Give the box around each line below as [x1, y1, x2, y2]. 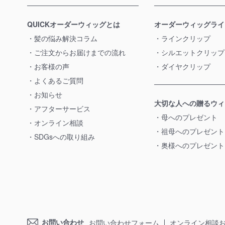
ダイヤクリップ [161, 61, 211, 71]
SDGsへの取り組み [34, 132, 95, 142]
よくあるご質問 [34, 75, 83, 85]
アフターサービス [34, 103, 90, 114]
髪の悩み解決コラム [34, 33, 97, 43]
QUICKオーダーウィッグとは [27, 19, 120, 29]
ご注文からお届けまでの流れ [34, 47, 133, 57]
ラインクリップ [161, 33, 211, 43]
